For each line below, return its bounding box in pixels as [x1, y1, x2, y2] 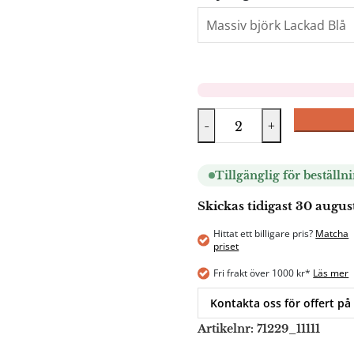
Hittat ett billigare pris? [213, 227, 316, 241]
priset [213, 239, 239, 254]
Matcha [315, 227, 349, 241]
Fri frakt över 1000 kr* [213, 266, 314, 281]
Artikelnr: [198, 322, 258, 337]
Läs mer [313, 266, 349, 281]
